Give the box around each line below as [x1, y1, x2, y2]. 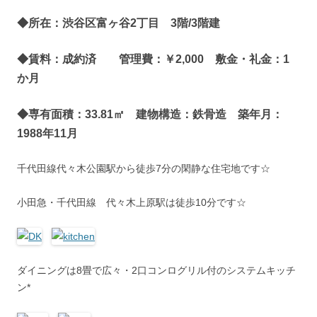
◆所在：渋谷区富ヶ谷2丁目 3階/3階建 [17, 16, 220, 29]
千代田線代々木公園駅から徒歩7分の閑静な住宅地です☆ [17, 162, 270, 174]
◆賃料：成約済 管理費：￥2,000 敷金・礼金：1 [17, 52, 289, 65]
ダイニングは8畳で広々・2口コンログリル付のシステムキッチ [17, 264, 296, 276]
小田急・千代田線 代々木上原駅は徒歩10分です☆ [17, 196, 246, 208]
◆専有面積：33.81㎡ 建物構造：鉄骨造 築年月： [17, 108, 283, 120]
